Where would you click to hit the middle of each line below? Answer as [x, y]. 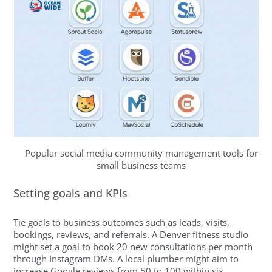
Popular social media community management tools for [141, 153]
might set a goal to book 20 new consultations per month [133, 246]
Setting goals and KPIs [71, 193]
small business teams [141, 165]
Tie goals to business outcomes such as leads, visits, [122, 222]
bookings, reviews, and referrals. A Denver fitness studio [131, 234]
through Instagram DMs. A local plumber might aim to [126, 258]
